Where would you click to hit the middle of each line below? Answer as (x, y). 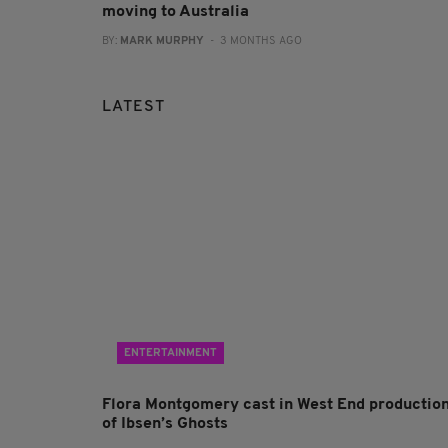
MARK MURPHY (162, 41)
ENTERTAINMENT (170, 353)
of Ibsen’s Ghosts (165, 423)
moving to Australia (175, 11)
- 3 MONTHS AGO (253, 41)
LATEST (133, 106)
